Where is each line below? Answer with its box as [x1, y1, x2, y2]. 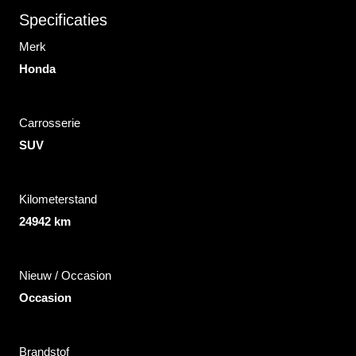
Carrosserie [19, 116, 80, 130]
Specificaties [19, 11, 107, 29]
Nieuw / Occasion [19, 269, 111, 283]
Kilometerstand [19, 192, 97, 207]
